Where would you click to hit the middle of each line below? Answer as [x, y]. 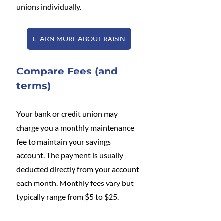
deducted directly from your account [78, 169]
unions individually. [49, 6]
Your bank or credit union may [68, 113]
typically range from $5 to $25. [68, 196]
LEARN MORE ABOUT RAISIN [79, 38]
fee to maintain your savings [64, 141]
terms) [34, 86]
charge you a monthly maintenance [76, 127]
